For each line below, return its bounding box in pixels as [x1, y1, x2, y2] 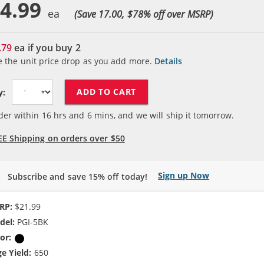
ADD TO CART [77, 86, 137, 97]
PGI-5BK [15, 216, 49, 228]
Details [154, 55, 183, 67]
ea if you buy [14, 41, 73, 54]
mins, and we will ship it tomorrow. [91, 109, 235, 121]
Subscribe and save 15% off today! [8, 170, 147, 182]
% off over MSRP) [143, 8, 213, 20]
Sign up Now [158, 169, 210, 181]
